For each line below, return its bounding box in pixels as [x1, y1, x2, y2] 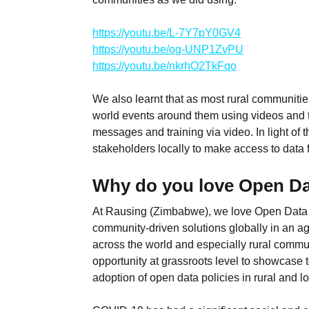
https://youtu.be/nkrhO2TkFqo [92, 59, 237, 72]
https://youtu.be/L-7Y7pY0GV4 [92, 26, 241, 39]
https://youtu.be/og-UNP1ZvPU [92, 43, 244, 55]
